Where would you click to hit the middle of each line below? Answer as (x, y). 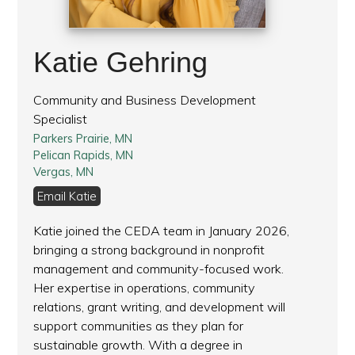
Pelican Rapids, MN (84, 155)
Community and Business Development (145, 100)
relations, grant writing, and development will (160, 307)
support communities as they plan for (139, 326)
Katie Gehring (121, 63)
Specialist (61, 119)
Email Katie (67, 197)
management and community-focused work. (159, 269)
